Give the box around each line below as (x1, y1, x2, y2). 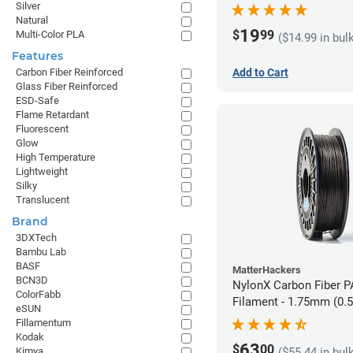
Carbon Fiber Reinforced (16, 66, 123, 78)
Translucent (16, 194, 69, 206)
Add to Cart (232, 66, 288, 80)
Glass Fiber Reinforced (16, 80, 117, 92)
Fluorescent (16, 123, 69, 135)
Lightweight (16, 165, 68, 177)
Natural (16, 14, 48, 26)
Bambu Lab (16, 246, 66, 258)
